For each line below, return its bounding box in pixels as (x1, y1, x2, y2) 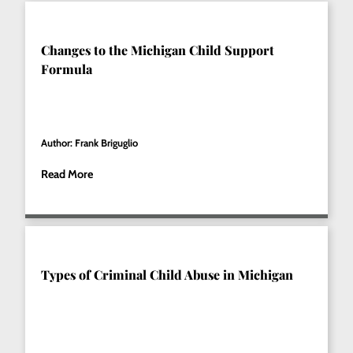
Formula (41, 60, 93, 77)
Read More (41, 166, 94, 181)
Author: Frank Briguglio (41, 136, 139, 149)
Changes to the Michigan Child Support (41, 41, 275, 58)
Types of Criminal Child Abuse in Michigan (41, 266, 294, 283)
